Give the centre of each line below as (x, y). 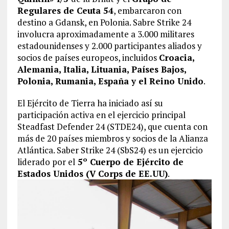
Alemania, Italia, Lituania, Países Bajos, (101, 70)
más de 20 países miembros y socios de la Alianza (112, 139)
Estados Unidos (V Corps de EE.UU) (92, 174)
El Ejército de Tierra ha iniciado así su (90, 103)
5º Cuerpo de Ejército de (129, 162)
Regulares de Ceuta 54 (65, 11)
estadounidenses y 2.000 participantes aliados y (109, 46)
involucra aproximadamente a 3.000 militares (106, 34)
